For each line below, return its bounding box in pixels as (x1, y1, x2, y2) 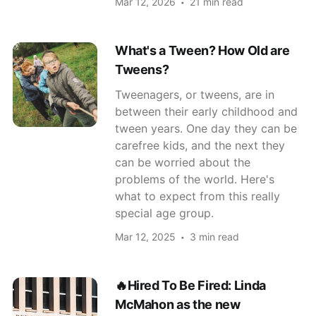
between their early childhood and (114, 104, 298, 119)
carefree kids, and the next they (114, 138, 285, 152)
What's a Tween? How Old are (114, 42, 290, 58)
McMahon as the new (114, 296, 241, 312)
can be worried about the (114, 154, 250, 169)
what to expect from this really (114, 188, 280, 203)
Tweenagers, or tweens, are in (114, 87, 274, 102)
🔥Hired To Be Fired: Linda (114, 277, 266, 293)
